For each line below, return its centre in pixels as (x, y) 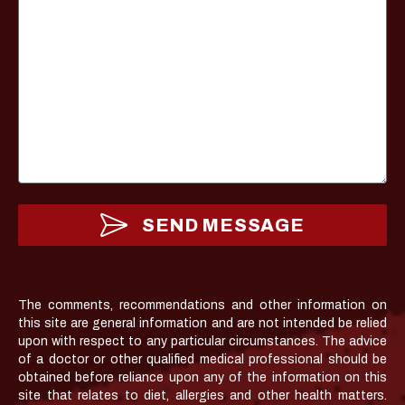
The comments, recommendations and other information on (202, 306)
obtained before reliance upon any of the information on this (202, 378)
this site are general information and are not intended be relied (202, 324)
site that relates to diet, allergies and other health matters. (202, 396)
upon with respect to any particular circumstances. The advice (202, 342)
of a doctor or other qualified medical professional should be (202, 360)
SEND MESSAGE (223, 226)
